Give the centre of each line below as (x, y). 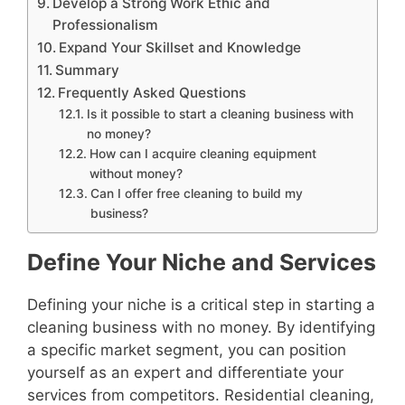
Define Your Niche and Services (202, 262)
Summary (88, 70)
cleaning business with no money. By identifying (201, 327)
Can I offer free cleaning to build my (196, 193)
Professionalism (106, 24)
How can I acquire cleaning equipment (202, 153)
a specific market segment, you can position (187, 349)
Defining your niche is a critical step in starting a (201, 304)
